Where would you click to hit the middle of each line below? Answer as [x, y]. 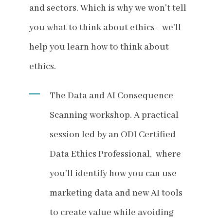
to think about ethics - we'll [125, 27]
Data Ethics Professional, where [115, 154]
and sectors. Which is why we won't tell [108, 8]
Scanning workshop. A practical [114, 115]
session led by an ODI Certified [113, 135]
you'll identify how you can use [113, 173]
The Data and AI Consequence [111, 96]
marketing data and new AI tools [116, 193]
